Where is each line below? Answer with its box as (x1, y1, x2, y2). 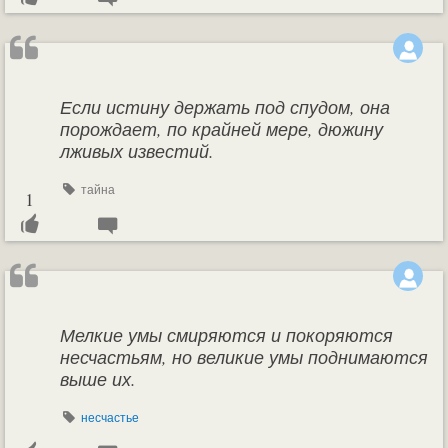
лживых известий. (60, 139, 214, 163)
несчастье (80, 409, 139, 425)
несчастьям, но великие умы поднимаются (60, 345, 428, 369)
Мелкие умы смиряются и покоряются (60, 323, 393, 347)
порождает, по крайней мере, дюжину (60, 117, 383, 141)
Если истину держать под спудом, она (60, 95, 390, 119)
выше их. (60, 367, 136, 391)
